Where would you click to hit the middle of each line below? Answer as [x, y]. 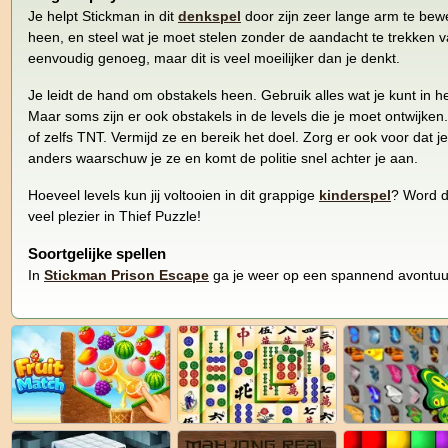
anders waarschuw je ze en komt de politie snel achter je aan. [223, 157]
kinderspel [355, 194]
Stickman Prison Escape [126, 274]
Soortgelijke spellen [97, 253]
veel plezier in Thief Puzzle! [114, 215]
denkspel [209, 15]
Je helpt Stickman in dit [103, 15]
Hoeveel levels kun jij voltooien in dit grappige [173, 194]
